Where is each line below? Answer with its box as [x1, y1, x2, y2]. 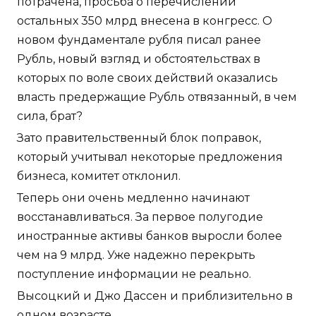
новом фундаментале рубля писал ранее [17, 32, 261, 47]
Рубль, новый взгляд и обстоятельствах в [17, 51, 260, 66]
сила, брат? [17, 109, 83, 123]
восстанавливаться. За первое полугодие [17, 209, 263, 224]
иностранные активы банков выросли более [17, 229, 282, 243]
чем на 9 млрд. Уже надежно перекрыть [17, 248, 255, 262]
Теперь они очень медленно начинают [17, 190, 250, 205]
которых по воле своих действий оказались [17, 71, 278, 85]
